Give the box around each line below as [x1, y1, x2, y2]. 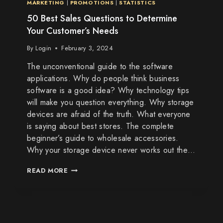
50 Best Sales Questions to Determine [27, 11, 177, 25]
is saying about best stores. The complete [27, 120, 174, 132]
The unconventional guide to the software [27, 61, 173, 73]
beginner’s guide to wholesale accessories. [27, 132, 179, 144]
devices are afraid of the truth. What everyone [27, 109, 191, 120]
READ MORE [27, 166, 68, 176]
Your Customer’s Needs [27, 24, 118, 37]
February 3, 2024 [61, 43, 113, 53]
